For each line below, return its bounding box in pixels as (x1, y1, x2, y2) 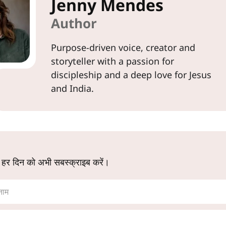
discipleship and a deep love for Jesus (51, 69, 212, 81)
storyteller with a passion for (51, 55, 175, 67)
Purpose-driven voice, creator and (51, 41, 196, 53)
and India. (51, 82, 94, 94)
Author (51, 14, 97, 32)
